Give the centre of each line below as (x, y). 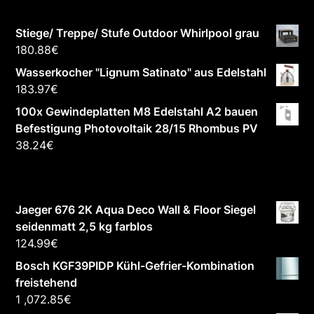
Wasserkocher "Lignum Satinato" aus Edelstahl (141, 72)
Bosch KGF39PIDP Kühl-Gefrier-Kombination (135, 265)
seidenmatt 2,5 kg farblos (84, 226)
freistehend (47, 282)
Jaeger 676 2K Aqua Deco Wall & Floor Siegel (136, 209)
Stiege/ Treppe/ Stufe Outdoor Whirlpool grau (138, 33)
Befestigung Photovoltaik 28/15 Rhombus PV (137, 128)
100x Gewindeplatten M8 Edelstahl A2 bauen (137, 111)
